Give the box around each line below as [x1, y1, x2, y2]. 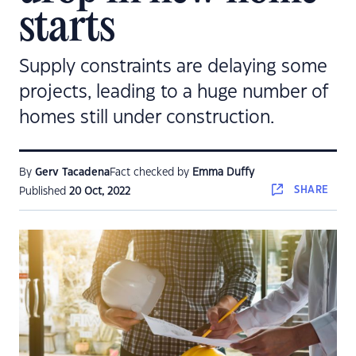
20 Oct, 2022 [69, 187, 130, 196]
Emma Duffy [192, 168, 254, 177]
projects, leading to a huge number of [19, 83, 329, 101]
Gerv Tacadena [35, 168, 110, 177]
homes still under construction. [19, 109, 274, 126]
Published [19, 187, 69, 196]
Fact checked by [110, 168, 192, 177]
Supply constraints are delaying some [19, 58, 327, 75]
